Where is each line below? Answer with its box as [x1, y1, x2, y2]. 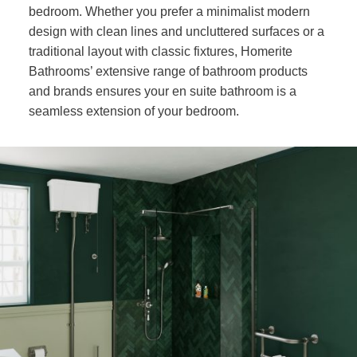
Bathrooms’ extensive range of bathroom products [28, 65, 308, 79]
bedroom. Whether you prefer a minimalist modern [28, 5, 310, 19]
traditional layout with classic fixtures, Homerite [28, 45, 292, 59]
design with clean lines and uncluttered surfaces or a [28, 25, 324, 39]
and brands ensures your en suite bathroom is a [28, 84, 296, 99]
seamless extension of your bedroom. [28, 104, 242, 119]
